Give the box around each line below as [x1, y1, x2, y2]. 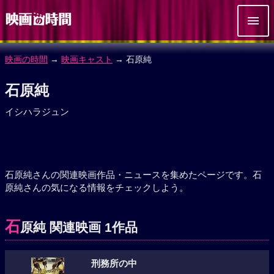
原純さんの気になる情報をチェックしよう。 [5, 182, 188, 193]
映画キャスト [61, 54, 113, 64]
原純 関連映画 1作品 [20, 220, 138, 234]
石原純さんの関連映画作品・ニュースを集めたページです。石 [5, 169, 262, 180]
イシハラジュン [5, 106, 69, 117]
